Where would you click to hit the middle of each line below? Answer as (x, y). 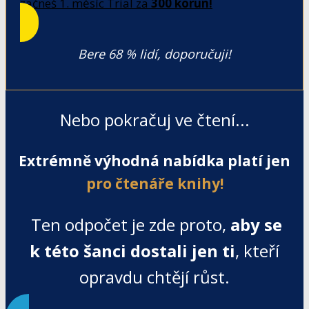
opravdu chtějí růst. (154, 277)
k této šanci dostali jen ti (132, 250)
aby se (256, 224)
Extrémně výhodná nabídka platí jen (154, 160)
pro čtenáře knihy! (154, 183)
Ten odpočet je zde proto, (129, 224)
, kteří (257, 250)
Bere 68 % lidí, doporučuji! (154, 53)
